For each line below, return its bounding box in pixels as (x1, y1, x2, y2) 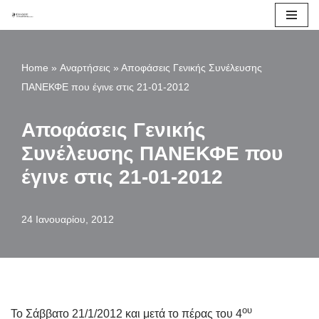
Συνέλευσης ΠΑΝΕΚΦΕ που (21, 142, 283, 164)
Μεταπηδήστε (11, 33, 79, 46)
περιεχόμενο (11, 72, 73, 84)
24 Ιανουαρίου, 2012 (21, 214, 114, 225)
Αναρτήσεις (60, 62, 110, 73)
